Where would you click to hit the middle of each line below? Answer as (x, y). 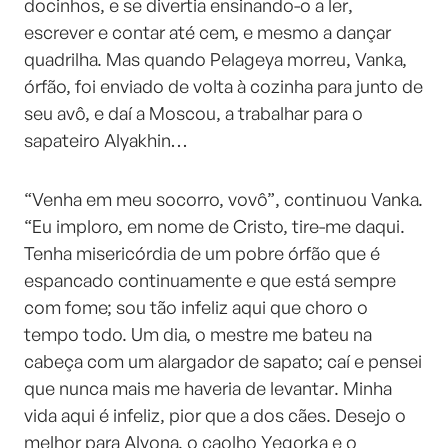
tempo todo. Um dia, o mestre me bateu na (198, 334)
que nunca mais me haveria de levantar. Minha (208, 388)
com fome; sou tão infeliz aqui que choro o (196, 307)
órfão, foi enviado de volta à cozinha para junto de (223, 86)
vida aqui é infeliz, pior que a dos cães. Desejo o (215, 415)
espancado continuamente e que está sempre (210, 280)
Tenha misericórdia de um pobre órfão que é (202, 253)
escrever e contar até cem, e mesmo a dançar (207, 32)
